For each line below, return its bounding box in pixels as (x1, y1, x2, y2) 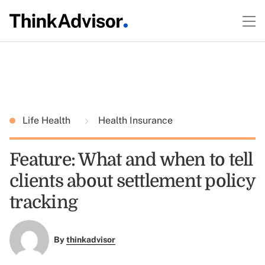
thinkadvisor (66, 235, 115, 245)
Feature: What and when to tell (9, 150, 253, 170)
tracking (9, 192, 77, 212)
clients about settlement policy (9, 171, 255, 191)
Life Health (22, 115, 73, 126)
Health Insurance (96, 115, 173, 126)
